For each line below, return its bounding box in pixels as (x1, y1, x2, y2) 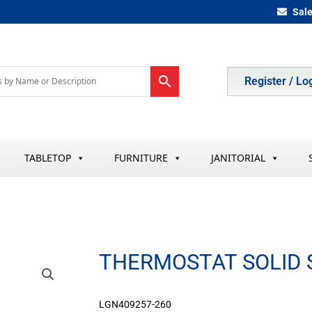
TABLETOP (24, 150, 71, 164)
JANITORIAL (210, 150, 265, 164)
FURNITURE (114, 150, 168, 164)
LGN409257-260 (99, 299, 171, 311)
